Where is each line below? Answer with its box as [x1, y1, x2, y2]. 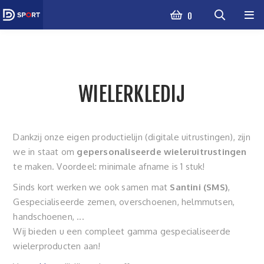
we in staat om [13, 146, 77, 157]
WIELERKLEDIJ [78, 81, 186, 107]
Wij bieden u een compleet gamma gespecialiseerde [13, 226, 231, 237]
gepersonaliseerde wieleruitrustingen [77, 146, 247, 157]
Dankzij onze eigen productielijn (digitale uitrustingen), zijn [13, 131, 250, 143]
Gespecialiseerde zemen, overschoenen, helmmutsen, [13, 196, 235, 207]
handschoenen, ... [13, 211, 84, 222]
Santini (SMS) [170, 181, 229, 193]
